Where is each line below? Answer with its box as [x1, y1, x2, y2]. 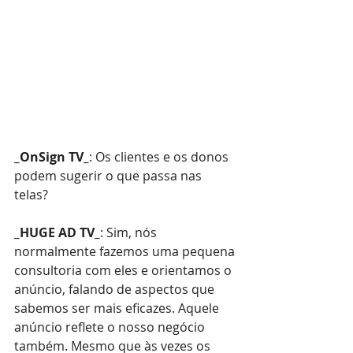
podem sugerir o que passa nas [14, 166, 205, 184]
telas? [14, 185, 48, 203]
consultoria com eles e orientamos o [14, 261, 235, 279]
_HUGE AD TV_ [14, 223, 100, 241]
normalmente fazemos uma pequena [14, 242, 238, 260]
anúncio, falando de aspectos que [14, 280, 217, 298]
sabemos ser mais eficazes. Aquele [14, 299, 222, 317]
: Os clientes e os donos [89, 147, 232, 165]
